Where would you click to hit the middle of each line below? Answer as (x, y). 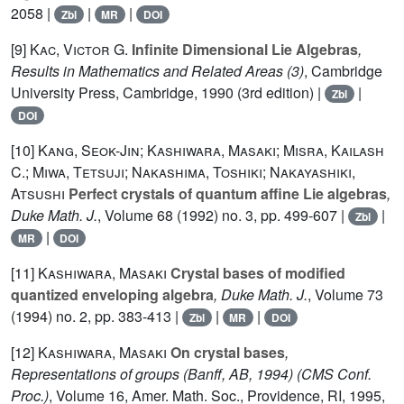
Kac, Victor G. (79, 50)
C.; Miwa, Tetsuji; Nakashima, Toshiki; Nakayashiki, (183, 172)
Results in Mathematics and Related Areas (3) (157, 71)
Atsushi (38, 194)
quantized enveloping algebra (112, 295)
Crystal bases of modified (256, 273)
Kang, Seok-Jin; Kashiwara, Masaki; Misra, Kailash (211, 151)
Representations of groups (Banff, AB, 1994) (152, 374)
